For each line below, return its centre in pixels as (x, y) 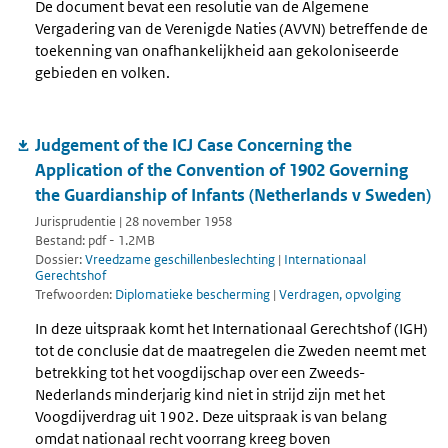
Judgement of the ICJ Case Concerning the (193, 144)
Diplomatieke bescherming (194, 294)
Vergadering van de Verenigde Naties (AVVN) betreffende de (231, 28)
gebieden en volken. (104, 72)
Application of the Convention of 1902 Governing (221, 169)
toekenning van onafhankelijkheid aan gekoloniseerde (217, 50)
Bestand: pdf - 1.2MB (95, 240)
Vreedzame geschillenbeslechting (180, 259)
